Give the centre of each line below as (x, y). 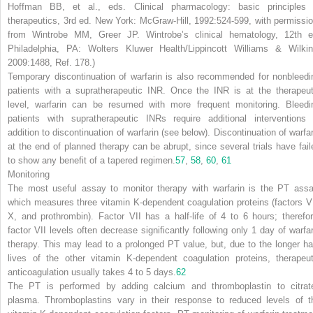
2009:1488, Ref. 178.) (51, 62)
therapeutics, (34, 20)
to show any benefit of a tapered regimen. (92, 160)
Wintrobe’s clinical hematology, (212, 34)
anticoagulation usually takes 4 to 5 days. (92, 272)
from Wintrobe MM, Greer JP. (77, 34)
